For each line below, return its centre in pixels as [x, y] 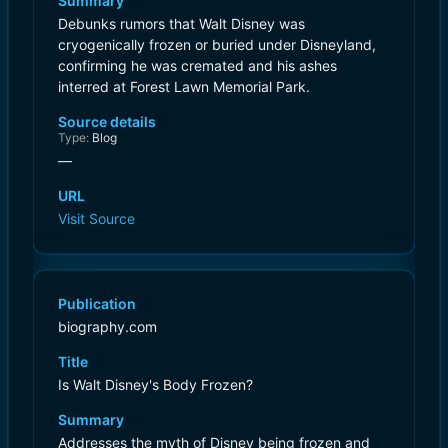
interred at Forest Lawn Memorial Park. [184, 86]
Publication [97, 303]
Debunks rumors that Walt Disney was [181, 23]
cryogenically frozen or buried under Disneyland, [217, 44]
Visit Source [96, 218]
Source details [107, 121]
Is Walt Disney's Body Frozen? [155, 384]
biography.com [107, 326]
